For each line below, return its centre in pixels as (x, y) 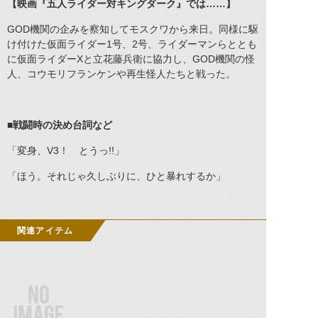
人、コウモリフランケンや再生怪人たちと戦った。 (121, 74)
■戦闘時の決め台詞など (60, 125)
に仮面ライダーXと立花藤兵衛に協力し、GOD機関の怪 (131, 59)
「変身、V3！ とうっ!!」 (66, 150)
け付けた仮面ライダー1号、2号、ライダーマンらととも (132, 44)
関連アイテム (45, 231)
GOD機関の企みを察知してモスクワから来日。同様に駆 (133, 29)
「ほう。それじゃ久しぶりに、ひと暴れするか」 (116, 176)
